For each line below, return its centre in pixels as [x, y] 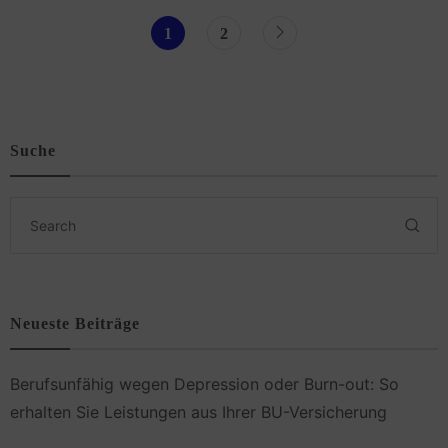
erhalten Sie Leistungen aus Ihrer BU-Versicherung [198, 412]
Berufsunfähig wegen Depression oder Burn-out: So [204, 384]
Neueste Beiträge [75, 324]
